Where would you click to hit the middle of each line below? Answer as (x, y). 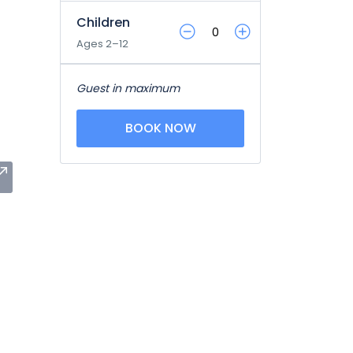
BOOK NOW (160, 128)
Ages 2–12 (102, 44)
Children (103, 22)
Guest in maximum (128, 88)
